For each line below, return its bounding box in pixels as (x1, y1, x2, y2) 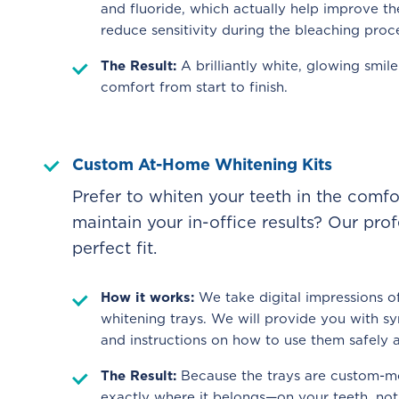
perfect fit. (72, 236, 157, 259)
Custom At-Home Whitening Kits (72, 153, 332, 175)
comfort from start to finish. (101, 77, 288, 96)
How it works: (101, 288, 194, 306)
